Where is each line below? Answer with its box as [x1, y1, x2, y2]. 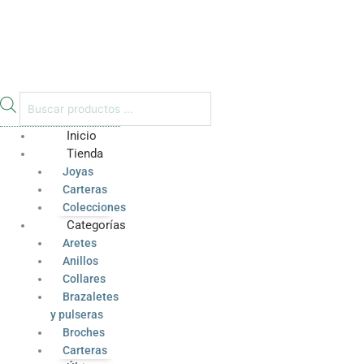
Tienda [67, 146, 104, 162]
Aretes [62, 236, 97, 250]
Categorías [67, 218, 127, 233]
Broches [62, 326, 105, 340]
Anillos [62, 254, 98, 268]
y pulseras [50, 308, 103, 322]
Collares [62, 272, 106, 286]
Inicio [67, 128, 97, 144]
